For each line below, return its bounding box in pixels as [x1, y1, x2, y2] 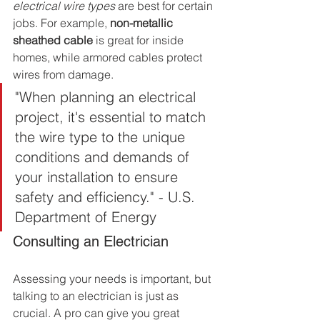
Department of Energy [15, 208, 156, 226]
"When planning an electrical [15, 88, 200, 106]
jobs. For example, [13, 16, 110, 31]
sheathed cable [13, 33, 93, 48]
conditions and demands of [15, 148, 194, 166]
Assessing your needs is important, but [13, 271, 214, 286]
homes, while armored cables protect [13, 50, 205, 65]
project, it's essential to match [15, 108, 210, 126]
